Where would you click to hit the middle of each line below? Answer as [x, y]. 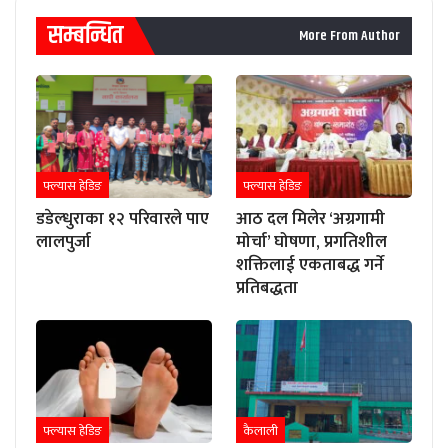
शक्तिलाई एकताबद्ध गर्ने [310, 265]
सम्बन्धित [85, 36]
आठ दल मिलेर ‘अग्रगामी [310, 219]
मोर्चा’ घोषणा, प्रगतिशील [311, 242]
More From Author [349, 36]
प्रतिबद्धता [267, 288]
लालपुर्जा [63, 242]
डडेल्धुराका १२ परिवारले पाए [122, 219]
